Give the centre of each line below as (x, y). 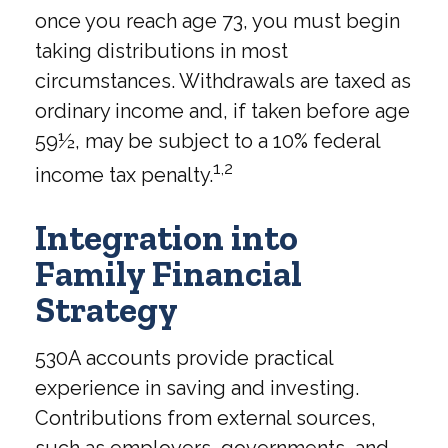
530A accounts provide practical (184, 357)
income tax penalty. (124, 174)
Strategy (106, 309)
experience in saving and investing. (197, 387)
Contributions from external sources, (205, 417)
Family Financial (168, 273)
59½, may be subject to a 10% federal (207, 141)
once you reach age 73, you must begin (217, 21)
